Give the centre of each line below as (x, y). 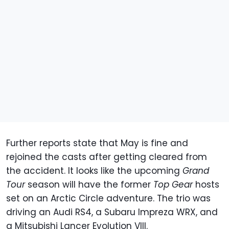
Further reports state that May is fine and (97, 143)
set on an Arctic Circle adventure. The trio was (108, 198)
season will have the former (89, 184)
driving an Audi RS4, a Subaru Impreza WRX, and (112, 212)
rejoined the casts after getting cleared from (107, 157)
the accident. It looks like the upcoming (94, 170)
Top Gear (173, 184)
